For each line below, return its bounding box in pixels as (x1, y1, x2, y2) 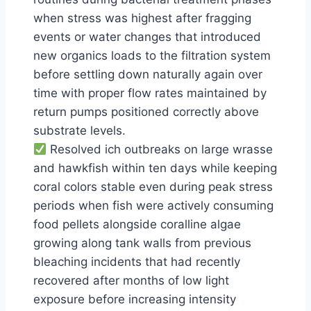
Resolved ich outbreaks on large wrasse (47, 142, 274, 156)
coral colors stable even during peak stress (33, 180, 273, 194)
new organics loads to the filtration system (33, 49, 271, 62)
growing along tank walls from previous (33, 236, 251, 250)
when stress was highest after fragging (33, 11, 251, 25)
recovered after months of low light (33, 274, 229, 287)
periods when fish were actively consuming (33, 199, 274, 212)
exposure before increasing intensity (33, 292, 236, 306)
